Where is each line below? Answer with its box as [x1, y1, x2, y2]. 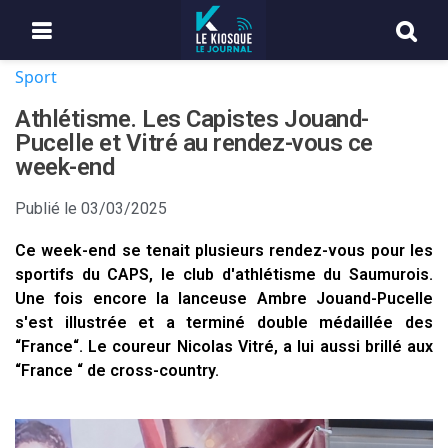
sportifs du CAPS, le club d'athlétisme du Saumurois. [15, 265, 433, 284]
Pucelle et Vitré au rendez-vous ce [15, 129, 373, 157]
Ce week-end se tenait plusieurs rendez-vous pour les [15, 241, 433, 260]
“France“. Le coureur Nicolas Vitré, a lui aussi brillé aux [15, 337, 433, 356]
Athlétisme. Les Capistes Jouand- [15, 105, 369, 133]
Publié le [15, 199, 77, 218]
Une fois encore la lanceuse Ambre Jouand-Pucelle [15, 289, 433, 308]
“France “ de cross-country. [15, 361, 219, 380]
